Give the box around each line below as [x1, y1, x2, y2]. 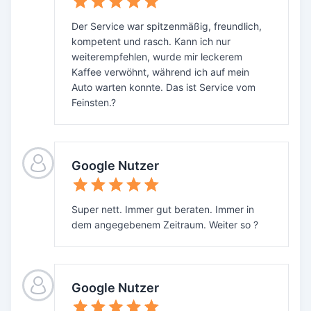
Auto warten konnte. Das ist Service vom [72, 81, 255, 93]
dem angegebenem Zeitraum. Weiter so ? [72, 219, 258, 230]
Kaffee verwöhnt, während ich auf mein [72, 66, 249, 78]
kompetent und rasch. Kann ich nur [72, 35, 230, 47]
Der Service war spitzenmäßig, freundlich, [72, 20, 262, 32]
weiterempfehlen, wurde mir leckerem [72, 51, 242, 62]
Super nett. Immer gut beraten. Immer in [72, 203, 254, 215]
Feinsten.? [72, 96, 116, 108]
